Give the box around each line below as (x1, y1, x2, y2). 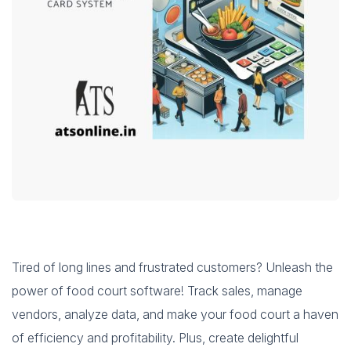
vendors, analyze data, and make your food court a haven (12, 306, 338, 322)
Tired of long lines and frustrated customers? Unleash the (12, 259, 333, 275)
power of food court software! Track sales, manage (12, 283, 302, 299)
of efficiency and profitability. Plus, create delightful (12, 330, 299, 346)
